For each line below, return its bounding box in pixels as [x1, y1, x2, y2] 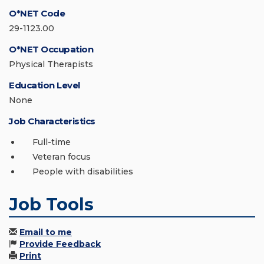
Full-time [32, 137, 71, 148]
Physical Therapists [9, 59, 93, 70]
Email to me [19, 227, 72, 238]
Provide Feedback [19, 239, 101, 250]
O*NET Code [9, 8, 65, 19]
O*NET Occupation [9, 44, 93, 55]
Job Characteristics [9, 115, 95, 127]
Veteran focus [32, 151, 91, 163]
